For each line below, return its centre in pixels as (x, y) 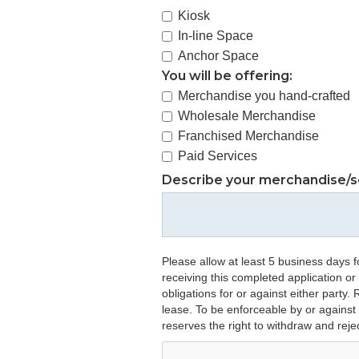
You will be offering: (227, 76)
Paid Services (218, 156)
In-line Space (216, 36)
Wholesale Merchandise (247, 116)
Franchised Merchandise (248, 136)
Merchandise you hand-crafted (264, 96)
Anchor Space (218, 56)
